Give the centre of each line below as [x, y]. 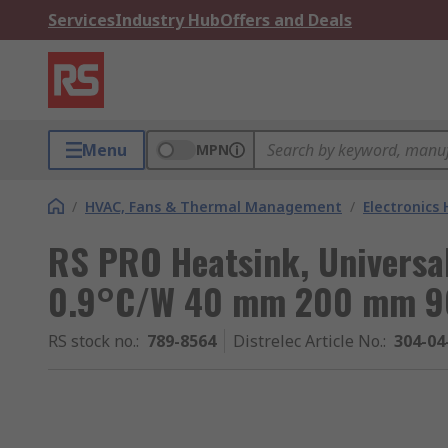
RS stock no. [92, 341]
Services [81, 20]
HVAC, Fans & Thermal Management [213, 206]
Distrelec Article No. [308, 341]
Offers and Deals [286, 20]
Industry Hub [167, 20]
